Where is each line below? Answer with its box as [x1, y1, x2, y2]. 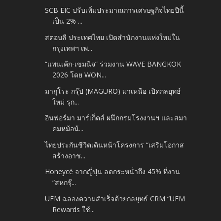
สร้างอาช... [52, 150, 86, 160]
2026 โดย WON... [52, 70, 107, 80]
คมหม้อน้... [52, 124, 84, 134]
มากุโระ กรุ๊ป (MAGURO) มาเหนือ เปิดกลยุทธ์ [45, 86, 182, 96]
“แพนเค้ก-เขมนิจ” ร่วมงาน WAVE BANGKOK [45, 59, 182, 69]
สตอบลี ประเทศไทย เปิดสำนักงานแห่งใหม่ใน [45, 32, 181, 42]
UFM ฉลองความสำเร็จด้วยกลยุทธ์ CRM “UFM [45, 193, 185, 203]
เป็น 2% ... [52, 16, 83, 26]
